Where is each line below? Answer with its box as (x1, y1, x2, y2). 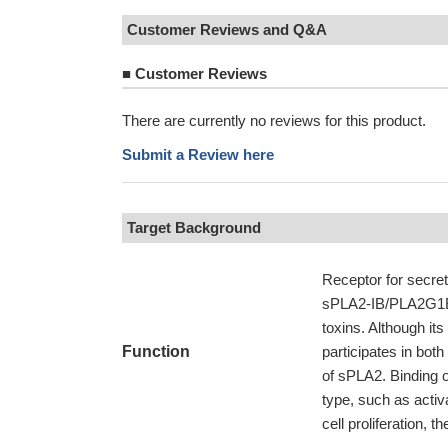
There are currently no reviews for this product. (122, 112, 426, 129)
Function (122, 343, 190, 360)
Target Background (127, 219, 261, 236)
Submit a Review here (122, 146, 274, 163)
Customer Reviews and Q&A (127, 21, 327, 38)
